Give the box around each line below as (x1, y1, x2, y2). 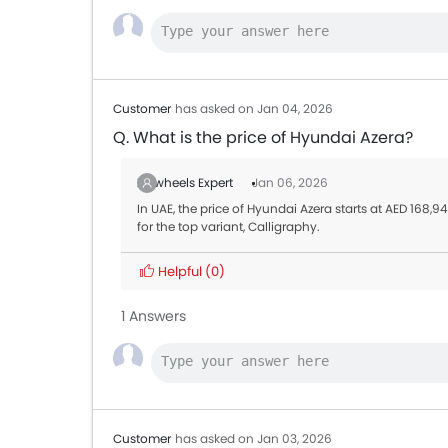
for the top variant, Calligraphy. (137, 218, 320, 235)
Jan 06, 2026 (252, 174, 328, 191)
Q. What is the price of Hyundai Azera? (113, 126, 413, 149)
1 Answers (121, 306, 186, 326)
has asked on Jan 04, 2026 (175, 100, 333, 117)
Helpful (155, 262, 205, 281)
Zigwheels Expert (137, 174, 236, 191)
